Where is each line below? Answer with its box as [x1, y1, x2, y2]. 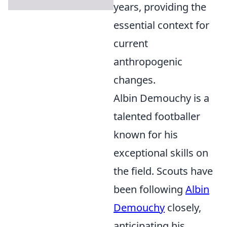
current [113, 36, 148, 50]
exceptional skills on [113, 146, 208, 160]
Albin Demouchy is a [113, 91, 209, 105]
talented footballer [113, 109, 200, 123]
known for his [113, 128, 178, 141]
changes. [113, 73, 156, 87]
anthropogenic [113, 55, 182, 68]
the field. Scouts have [113, 164, 213, 178]
